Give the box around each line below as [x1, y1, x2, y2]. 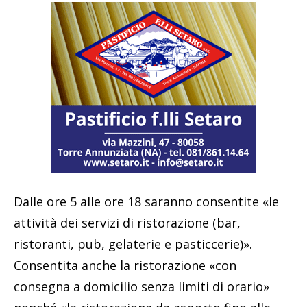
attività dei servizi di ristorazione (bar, [14, 214, 241, 231]
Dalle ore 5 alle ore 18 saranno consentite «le [14, 193, 279, 210]
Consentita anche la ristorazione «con [14, 256, 236, 273]
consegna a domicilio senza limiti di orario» [14, 278, 269, 295]
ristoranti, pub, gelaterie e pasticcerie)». [14, 235, 252, 252]
